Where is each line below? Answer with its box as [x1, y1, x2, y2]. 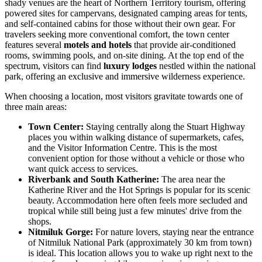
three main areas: [5, 102, 67, 112]
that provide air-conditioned [132, 40, 236, 50]
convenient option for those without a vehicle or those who [28, 153, 244, 164]
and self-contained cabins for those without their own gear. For [5, 19, 235, 29]
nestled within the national [157, 61, 256, 71]
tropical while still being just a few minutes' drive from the [28, 206, 242, 216]
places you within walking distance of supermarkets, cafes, [28, 132, 244, 143]
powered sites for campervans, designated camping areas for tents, [5, 8, 247, 19]
